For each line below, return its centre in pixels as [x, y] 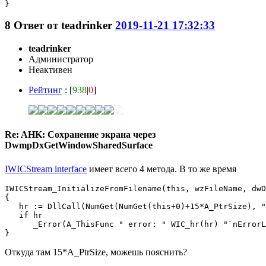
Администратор [61, 59]
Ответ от [37, 26]
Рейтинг [45, 90]
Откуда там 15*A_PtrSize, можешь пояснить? [96, 252]
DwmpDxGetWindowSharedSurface [79, 145]
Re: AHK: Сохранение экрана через [80, 135]
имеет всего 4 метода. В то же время [161, 169]
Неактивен [50, 70]
